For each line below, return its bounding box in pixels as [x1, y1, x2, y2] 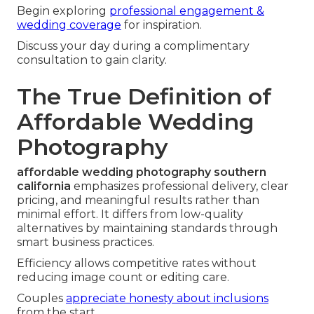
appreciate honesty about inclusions [66, 292, 268, 306]
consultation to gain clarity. [17, 53, 167, 67]
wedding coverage [17, 18, 121, 32]
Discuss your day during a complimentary [17, 39, 250, 53]
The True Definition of [17, 83, 271, 111]
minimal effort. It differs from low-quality [17, 207, 243, 221]
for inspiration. [121, 18, 202, 32]
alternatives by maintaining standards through [17, 221, 278, 235]
